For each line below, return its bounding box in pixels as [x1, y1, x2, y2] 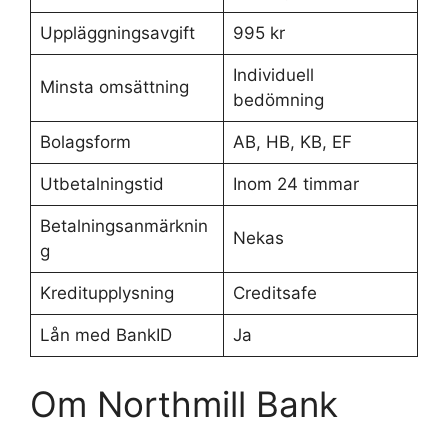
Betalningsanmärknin [39, 216, 208, 236]
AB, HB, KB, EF [232, 132, 352, 152]
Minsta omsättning [39, 77, 189, 97]
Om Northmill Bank [30, 382, 338, 425]
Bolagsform [39, 132, 131, 152]
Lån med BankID [39, 325, 172, 345]
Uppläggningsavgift [39, 23, 195, 43]
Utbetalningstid [39, 174, 164, 194]
